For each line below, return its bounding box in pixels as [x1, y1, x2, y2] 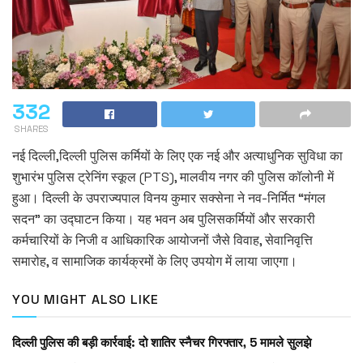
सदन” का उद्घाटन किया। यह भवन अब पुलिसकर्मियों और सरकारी [12, 210, 315, 228]
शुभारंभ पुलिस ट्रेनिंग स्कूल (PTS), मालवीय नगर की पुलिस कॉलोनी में [12, 168, 334, 186]
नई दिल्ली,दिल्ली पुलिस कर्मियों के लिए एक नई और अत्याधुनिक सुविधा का [12, 147, 343, 164]
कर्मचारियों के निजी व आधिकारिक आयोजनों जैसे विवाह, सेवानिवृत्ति [12, 231, 313, 249]
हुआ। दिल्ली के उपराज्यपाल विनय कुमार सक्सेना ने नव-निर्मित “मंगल [12, 189, 326, 207]
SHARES [14, 122, 49, 135]
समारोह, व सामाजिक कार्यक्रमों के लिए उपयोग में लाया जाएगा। [12, 252, 297, 270]
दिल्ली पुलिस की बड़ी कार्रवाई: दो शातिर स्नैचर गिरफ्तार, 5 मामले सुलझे [12, 334, 311, 350]
